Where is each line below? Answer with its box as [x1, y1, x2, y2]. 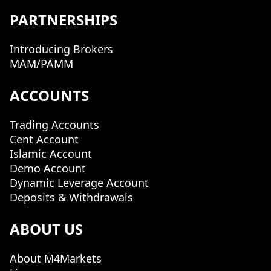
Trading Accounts [10, 117, 99, 132]
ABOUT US [10, 219, 83, 239]
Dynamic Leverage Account [10, 175, 149, 190]
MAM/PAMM [10, 56, 73, 71]
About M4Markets [10, 251, 102, 266]
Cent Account [10, 132, 79, 146]
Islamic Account [10, 146, 92, 161]
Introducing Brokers [10, 42, 113, 56]
